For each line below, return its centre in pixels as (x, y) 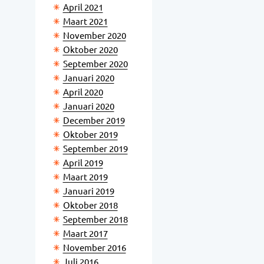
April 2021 (83, 7)
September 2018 (95, 220)
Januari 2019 (88, 191)
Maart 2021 (85, 22)
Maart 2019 (85, 177)
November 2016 (94, 248)
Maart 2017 (85, 234)
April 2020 (83, 92)
